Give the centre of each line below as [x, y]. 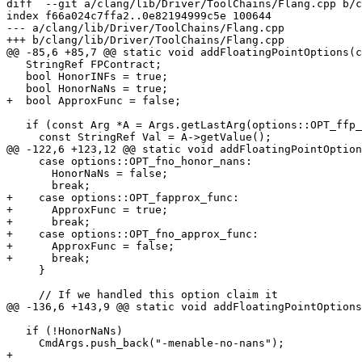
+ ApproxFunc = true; [87, 210]
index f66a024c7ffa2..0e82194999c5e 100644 [139, 16]
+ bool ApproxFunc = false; [94, 101]
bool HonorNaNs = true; [16, 89]
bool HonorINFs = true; [16, 77]
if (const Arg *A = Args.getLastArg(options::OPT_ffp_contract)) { [16, 125]
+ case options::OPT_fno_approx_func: [133, 234]
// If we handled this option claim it [23, 295]
